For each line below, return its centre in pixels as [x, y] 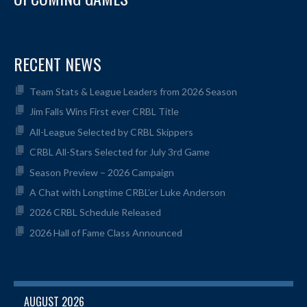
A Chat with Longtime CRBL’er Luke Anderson [127, 192]
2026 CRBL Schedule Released [95, 212]
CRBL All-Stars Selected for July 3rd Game [119, 152]
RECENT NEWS [58, 64]
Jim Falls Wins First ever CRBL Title [104, 112]
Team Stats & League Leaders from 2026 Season [133, 91]
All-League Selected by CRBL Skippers [111, 132]
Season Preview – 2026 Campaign [101, 172]
